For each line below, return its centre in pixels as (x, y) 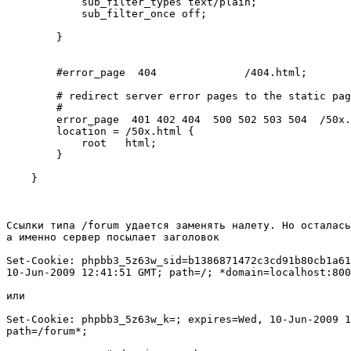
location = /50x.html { (100, 132)
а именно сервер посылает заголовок (113, 237)
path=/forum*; (47, 331)
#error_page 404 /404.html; (157, 73)
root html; (81, 143)
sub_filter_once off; (107, 14)
